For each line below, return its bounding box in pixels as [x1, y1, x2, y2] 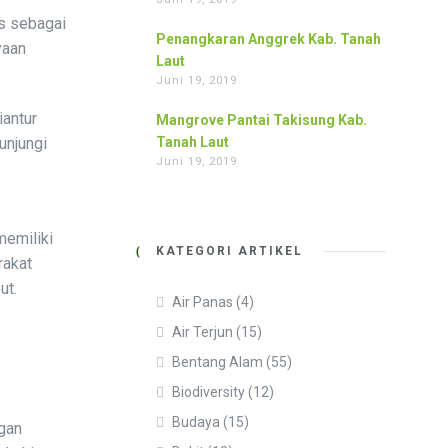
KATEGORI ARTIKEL [156, 244, 303, 258]
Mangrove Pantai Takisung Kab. [156, 112, 367, 128]
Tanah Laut [156, 134, 229, 150]
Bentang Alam [172, 354, 263, 370]
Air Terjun [172, 324, 233, 340]
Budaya [172, 414, 220, 430]
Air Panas [172, 294, 233, 310]
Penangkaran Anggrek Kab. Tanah [156, 31, 381, 47]
